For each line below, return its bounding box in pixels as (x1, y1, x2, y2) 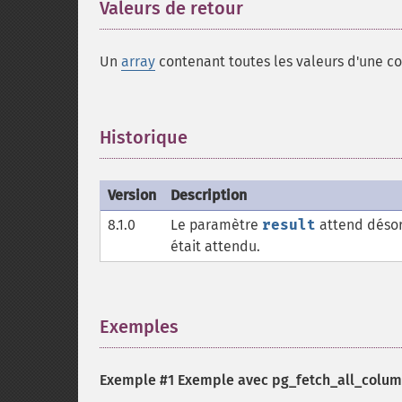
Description (170, 187, 247, 204)
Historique (100, 127, 188, 148)
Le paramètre (170, 216, 262, 233)
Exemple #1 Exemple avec (100, 371, 272, 389)
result (262, 216, 316, 233)
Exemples (100, 316, 179, 337)
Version (108, 187, 156, 204)
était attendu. (170, 238, 260, 255)
